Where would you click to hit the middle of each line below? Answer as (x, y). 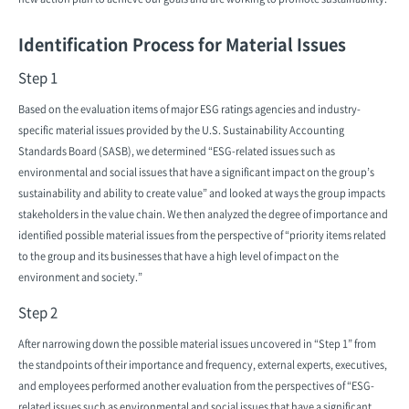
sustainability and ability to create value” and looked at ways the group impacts (202, 193)
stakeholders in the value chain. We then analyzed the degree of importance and (203, 214)
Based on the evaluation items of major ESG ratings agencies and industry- (189, 109)
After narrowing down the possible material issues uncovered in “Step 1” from (197, 344)
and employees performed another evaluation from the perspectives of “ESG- (196, 386)
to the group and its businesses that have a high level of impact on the (178, 256)
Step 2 (38, 312)
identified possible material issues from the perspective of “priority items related (202, 235)
